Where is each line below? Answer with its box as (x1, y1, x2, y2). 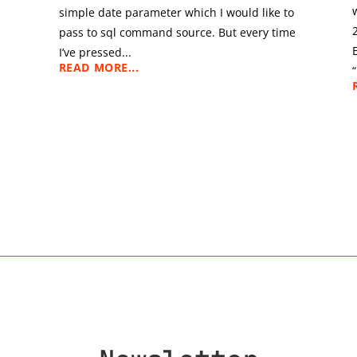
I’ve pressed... (58, 44, 131, 60)
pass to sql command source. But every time (58, 24, 296, 40)
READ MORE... (58, 59, 139, 75)
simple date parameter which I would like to (58, 4, 294, 20)
